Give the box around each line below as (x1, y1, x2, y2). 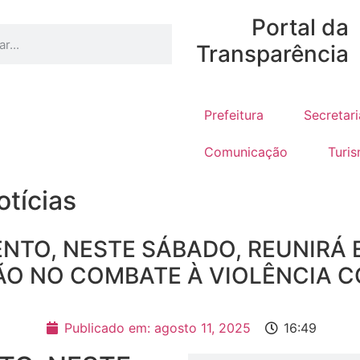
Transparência (196, 40, 349, 67)
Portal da (252, 14, 349, 41)
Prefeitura (204, 107, 264, 123)
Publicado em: (63, 320, 150, 336)
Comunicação (204, 144, 288, 160)
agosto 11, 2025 (149, 320, 251, 336)
